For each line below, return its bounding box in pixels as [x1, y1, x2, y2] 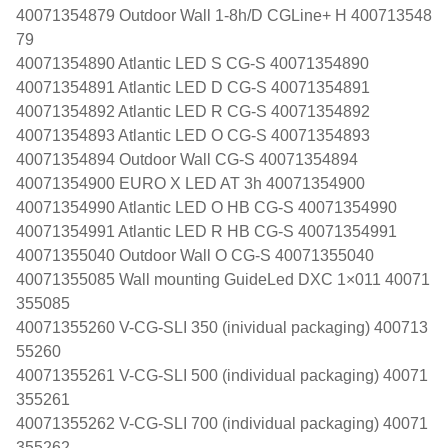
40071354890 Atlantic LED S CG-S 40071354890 [16, 54, 369, 72]
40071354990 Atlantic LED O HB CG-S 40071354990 [16, 198, 397, 216]
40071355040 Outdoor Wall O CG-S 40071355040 [16, 246, 374, 264]
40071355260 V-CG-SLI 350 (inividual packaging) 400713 [16, 318, 428, 336]
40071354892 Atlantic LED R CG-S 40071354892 [16, 102, 370, 120]
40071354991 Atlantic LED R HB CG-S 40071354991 [16, 222, 397, 240]
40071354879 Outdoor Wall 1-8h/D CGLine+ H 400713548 [16, 6, 432, 24]
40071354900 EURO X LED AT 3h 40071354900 [16, 174, 365, 192]
